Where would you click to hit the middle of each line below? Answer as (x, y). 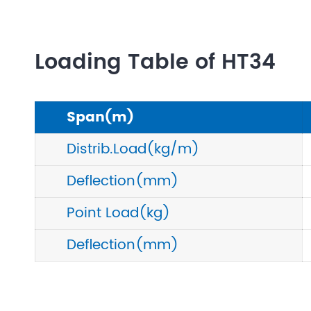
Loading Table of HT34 (155, 63)
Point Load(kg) (118, 214)
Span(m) (100, 118)
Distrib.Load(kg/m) (133, 150)
